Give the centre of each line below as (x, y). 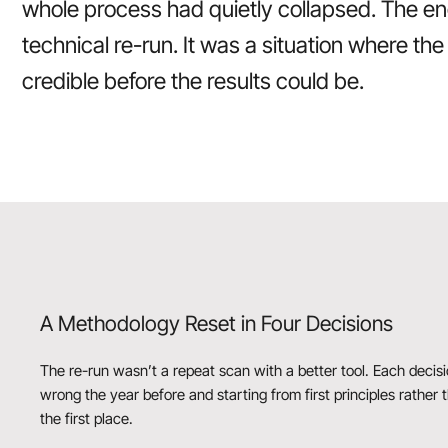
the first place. (86, 419)
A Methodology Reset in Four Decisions (216, 323)
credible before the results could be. (193, 80)
